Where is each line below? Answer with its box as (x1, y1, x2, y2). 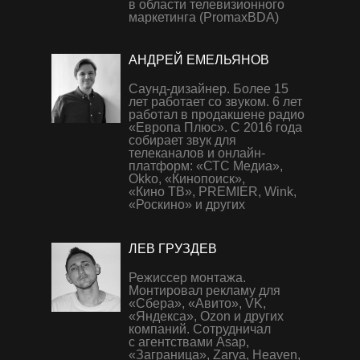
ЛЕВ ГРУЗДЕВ (129, 242, 217, 256)
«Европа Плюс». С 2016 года (129, 121, 302, 134)
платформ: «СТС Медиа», (129, 159, 283, 173)
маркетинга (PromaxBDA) (129, 10, 279, 24)
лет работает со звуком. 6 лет (129, 95, 302, 108)
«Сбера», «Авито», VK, (129, 297, 266, 310)
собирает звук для (129, 133, 236, 147)
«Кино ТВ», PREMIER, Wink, (129, 185, 297, 198)
